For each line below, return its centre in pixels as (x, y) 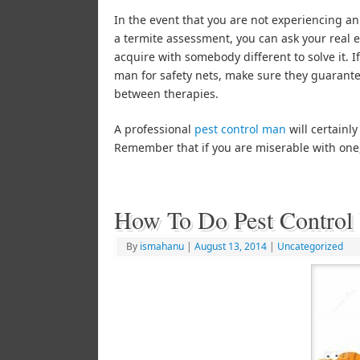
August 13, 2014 (231, 246)
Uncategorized (310, 246)
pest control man (240, 129)
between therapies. (166, 93)
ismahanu (162, 246)
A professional (154, 129)
